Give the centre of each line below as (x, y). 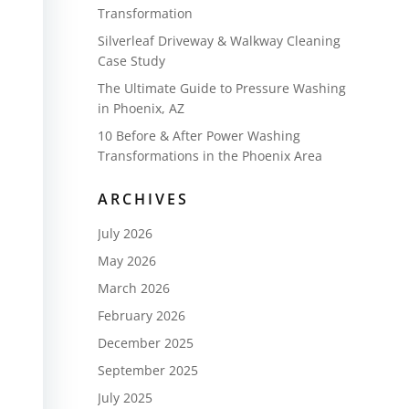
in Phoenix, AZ (141, 108)
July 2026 (125, 233)
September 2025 (147, 370)
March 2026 (133, 288)
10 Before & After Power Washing (199, 135)
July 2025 (125, 397)
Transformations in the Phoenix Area (210, 155)
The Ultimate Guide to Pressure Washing (221, 88)
